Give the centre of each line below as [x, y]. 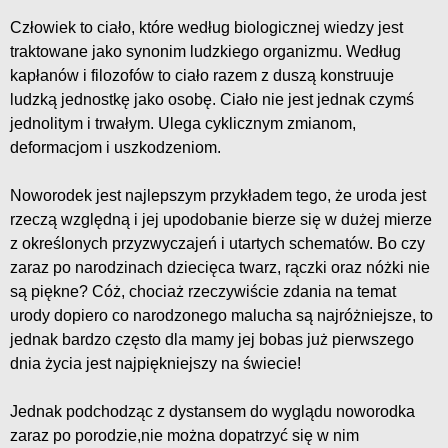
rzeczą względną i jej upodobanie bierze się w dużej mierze [221, 220]
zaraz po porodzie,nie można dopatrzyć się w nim [184, 436]
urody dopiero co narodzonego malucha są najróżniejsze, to [221, 316]
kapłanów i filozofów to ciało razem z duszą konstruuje [202, 76]
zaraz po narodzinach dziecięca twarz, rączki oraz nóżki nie [220, 268]
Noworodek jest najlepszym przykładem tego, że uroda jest [218, 196]
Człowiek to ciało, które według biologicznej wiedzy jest [206, 28]
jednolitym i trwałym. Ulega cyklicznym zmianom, [183, 124]
